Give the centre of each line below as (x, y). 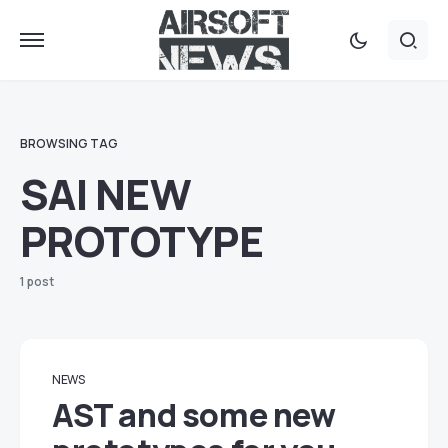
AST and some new (194, 415)
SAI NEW (106, 194)
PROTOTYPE (142, 241)
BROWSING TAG (69, 143)
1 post (37, 281)
